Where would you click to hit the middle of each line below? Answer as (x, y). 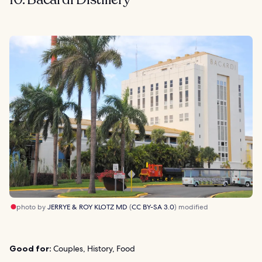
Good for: (30, 248)
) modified (191, 207)
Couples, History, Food (93, 248)
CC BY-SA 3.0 (153, 207)
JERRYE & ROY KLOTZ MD (87, 207)
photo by (32, 207)
